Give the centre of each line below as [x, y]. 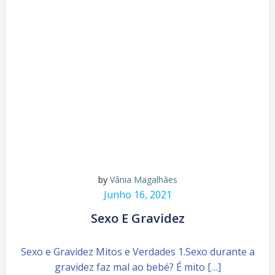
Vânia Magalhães [143, 179]
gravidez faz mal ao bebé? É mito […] [137, 267]
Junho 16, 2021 [137, 194]
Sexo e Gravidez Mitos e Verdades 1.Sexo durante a [137, 251]
